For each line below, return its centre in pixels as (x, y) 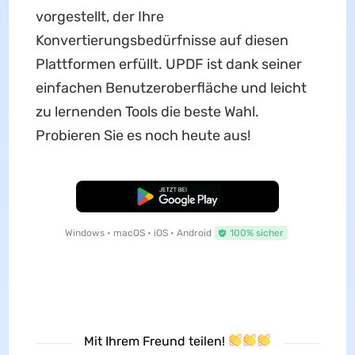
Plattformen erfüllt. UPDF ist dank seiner (168, 64)
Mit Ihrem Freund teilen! (156, 341)
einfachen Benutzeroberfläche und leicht (171, 88)
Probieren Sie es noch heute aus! (143, 135)
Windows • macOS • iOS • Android (138, 233)
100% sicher (256, 233)
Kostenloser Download (177, 196)
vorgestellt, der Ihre (99, 16)
